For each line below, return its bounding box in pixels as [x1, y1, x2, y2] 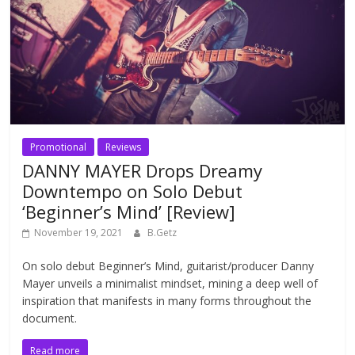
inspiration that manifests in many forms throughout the [22, 293, 312, 309]
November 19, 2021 [34, 226, 124, 240]
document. [22, 311, 78, 326]
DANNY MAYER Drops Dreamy [22, 158, 263, 183]
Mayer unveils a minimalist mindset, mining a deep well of [22, 276, 319, 292]
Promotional [30, 140, 87, 155]
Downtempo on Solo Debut [22, 179, 243, 204]
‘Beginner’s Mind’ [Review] [22, 200, 236, 224]
